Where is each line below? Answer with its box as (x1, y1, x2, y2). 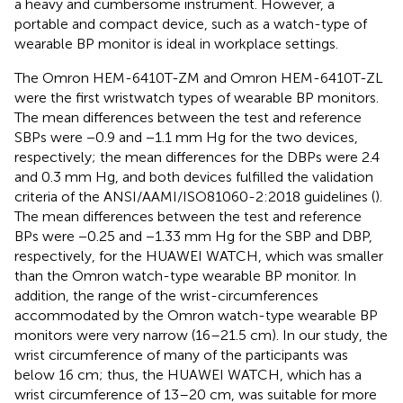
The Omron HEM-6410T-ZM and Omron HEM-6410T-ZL (14, 68, 383, 86)
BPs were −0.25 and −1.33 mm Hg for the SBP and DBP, (14, 227, 372, 245)
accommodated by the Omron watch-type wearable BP (14, 306, 378, 324)
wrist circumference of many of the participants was (14, 345, 348, 363)
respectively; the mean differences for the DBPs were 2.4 (14, 148, 380, 166)
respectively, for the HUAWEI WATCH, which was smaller (14, 246, 383, 264)
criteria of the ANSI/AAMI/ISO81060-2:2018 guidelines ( (14, 187, 375, 205)
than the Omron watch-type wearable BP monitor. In (14, 266, 356, 284)
